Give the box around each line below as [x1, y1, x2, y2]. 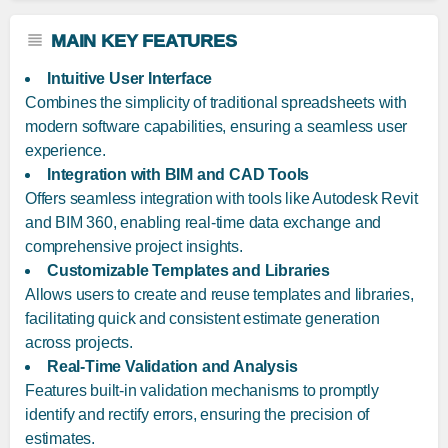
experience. [25, 142, 106, 160]
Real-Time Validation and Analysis [47, 358, 298, 376]
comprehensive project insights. [25, 238, 243, 256]
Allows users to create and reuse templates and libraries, [25, 286, 414, 304]
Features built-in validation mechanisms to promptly [25, 382, 379, 400]
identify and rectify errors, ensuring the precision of [25, 406, 370, 424]
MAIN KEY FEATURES [51, 31, 237, 52]
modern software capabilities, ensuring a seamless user [25, 118, 408, 136]
